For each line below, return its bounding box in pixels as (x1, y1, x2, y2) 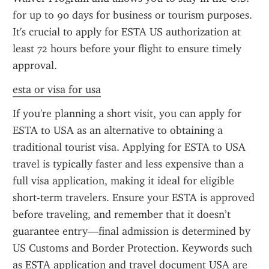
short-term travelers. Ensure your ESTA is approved (13, 191, 255, 204)
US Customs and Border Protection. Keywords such (13, 241, 252, 255)
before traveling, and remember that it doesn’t (13, 208, 231, 221)
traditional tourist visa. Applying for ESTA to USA (13, 141, 246, 154)
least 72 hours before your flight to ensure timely (13, 42, 241, 55)
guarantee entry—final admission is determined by (13, 225, 250, 238)
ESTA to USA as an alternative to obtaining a (13, 124, 223, 137)
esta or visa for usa (13, 83, 101, 96)
